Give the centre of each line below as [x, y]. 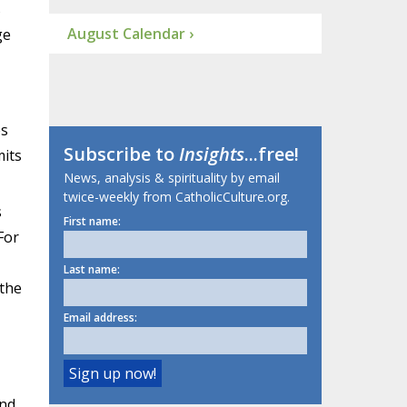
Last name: [91, 270]
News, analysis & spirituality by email [171, 178]
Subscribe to [121, 154]
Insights [211, 154]
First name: [92, 222]
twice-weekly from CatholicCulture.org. [176, 197]
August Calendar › [130, 34]
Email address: [100, 318]
